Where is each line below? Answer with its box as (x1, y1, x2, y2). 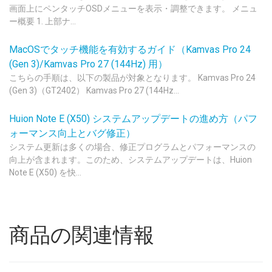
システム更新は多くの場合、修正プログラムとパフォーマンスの (9, 142, 256, 152)
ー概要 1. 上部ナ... (9, 16, 76, 26)
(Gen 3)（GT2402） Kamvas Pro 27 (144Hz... (9, 86, 179, 95)
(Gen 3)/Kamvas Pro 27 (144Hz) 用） (9, 58, 168, 70)
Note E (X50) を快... (9, 168, 81, 177)
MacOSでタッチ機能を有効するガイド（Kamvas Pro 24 (9, 44, 251, 55)
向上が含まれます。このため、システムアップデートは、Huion (9, 155, 252, 165)
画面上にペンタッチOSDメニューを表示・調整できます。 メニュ (9, 4, 257, 13)
